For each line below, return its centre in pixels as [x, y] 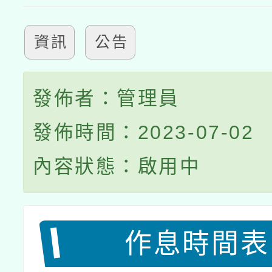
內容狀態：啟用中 [117, 167]
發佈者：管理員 [106, 99]
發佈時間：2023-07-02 [144, 133]
